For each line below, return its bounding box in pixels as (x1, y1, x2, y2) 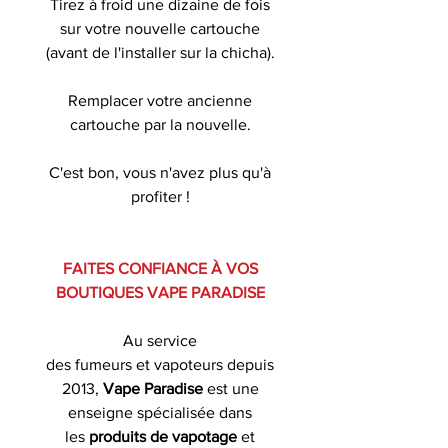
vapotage (172, 427, 241, 445)
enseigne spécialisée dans (68, 403, 252, 421)
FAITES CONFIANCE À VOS (62, 259, 258, 277)
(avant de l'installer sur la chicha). (45, 43, 275, 61)
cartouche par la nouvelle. (69, 115, 251, 133)
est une (202, 379, 259, 397)
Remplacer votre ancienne (68, 91, 252, 109)
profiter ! (130, 187, 190, 205)
